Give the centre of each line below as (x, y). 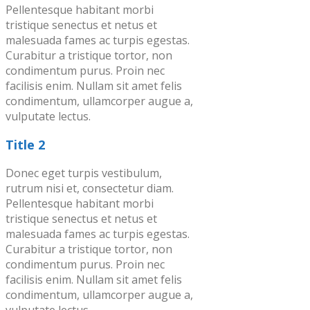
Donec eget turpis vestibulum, (84, 173)
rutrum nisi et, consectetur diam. (90, 188)
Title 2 (25, 144)
